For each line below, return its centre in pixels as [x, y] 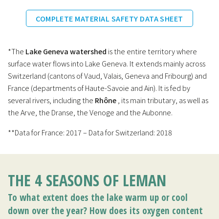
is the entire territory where [152, 51]
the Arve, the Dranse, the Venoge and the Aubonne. [90, 112]
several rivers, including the [51, 100]
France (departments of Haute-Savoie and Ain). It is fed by [99, 88]
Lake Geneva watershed [66, 51]
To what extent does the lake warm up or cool [98, 197]
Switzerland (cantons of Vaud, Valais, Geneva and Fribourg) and [107, 76]
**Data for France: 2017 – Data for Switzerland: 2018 [90, 132]
